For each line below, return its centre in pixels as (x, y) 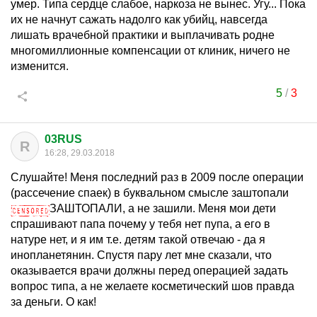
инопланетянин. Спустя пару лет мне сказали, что (141, 255)
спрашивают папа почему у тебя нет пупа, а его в (140, 224)
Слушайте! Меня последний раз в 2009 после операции (157, 177)
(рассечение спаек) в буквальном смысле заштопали (150, 193)
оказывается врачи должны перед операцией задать (149, 271)
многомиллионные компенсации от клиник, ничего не (150, 51)
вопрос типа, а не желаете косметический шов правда (152, 286)
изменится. (40, 66)
